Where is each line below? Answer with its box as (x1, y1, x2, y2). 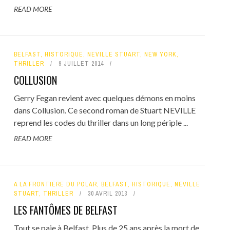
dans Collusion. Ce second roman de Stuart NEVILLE (13, 105, 196, 116)
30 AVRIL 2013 (87, 189, 127, 198)
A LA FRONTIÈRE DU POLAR (13, 180, 97, 188)
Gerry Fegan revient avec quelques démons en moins (13, 93, 196, 103)
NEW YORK (144, 50, 177, 59)
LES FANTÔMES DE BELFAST (13, 202, 118, 218)
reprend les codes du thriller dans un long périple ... (13, 118, 188, 128)
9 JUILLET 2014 (58, 60, 104, 68)
